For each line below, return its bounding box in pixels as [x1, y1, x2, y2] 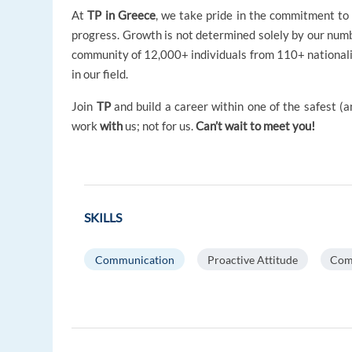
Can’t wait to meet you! [196, 119, 316, 134]
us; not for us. [123, 119, 196, 134]
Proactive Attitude [207, 252, 298, 266]
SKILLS [84, 210, 123, 225]
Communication [94, 252, 174, 266]
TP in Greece [87, 8, 156, 23]
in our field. [71, 67, 129, 82]
